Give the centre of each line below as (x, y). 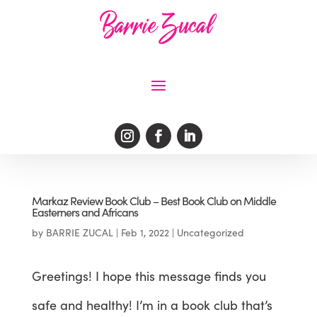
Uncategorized (210, 232)
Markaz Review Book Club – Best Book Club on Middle (154, 200)
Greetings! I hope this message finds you (149, 276)
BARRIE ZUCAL (79, 232)
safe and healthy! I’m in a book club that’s (152, 305)
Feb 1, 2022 (145, 232)
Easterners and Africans (85, 212)
